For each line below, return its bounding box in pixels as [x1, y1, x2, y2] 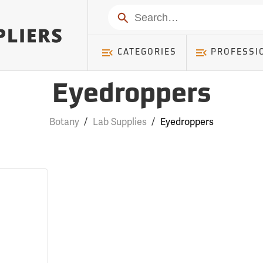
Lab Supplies [92, 116, 147, 128]
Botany [49, 116, 79, 128]
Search [113, 10, 147, 23]
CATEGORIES [117, 48, 177, 57]
